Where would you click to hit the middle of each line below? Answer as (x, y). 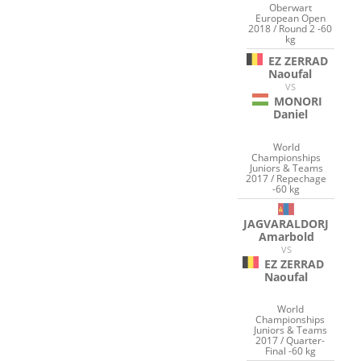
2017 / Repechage (286, 178)
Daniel (290, 114)
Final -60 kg (290, 351)
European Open (290, 19)
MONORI (299, 102)
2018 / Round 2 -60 (290, 29)
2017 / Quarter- (290, 341)
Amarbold (286, 236)
